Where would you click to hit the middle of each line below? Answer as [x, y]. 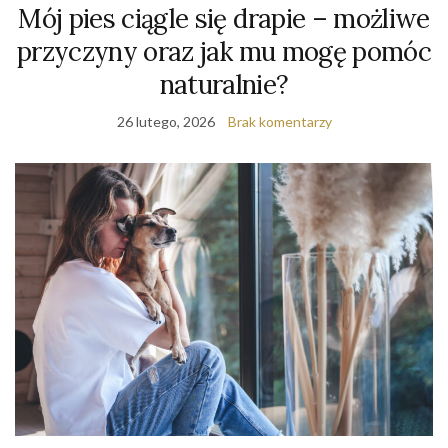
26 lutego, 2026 [165, 121]
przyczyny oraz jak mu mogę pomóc [224, 51]
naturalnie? [224, 84]
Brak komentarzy [279, 121]
